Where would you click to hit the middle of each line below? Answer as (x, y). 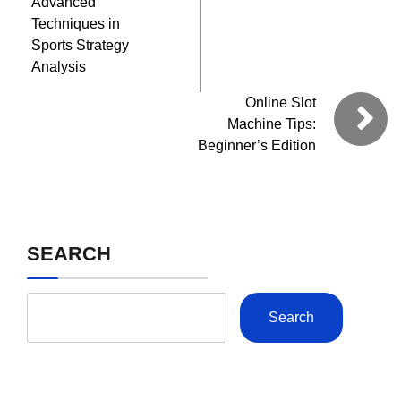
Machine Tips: (272, 124)
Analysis (59, 66)
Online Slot (281, 102)
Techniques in (76, 23)
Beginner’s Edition (257, 145)
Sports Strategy (80, 45)
